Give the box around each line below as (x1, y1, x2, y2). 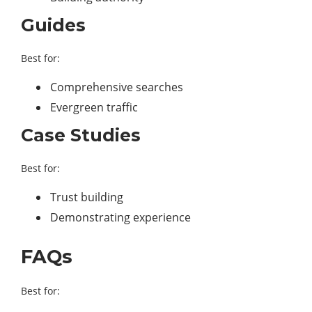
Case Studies (21, 125, 141, 146)
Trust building (50, 189, 123, 205)
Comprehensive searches (50, 79, 183, 95)
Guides (21, 15, 86, 36)
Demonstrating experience (50, 210, 191, 225)
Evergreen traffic (50, 100, 138, 115)
